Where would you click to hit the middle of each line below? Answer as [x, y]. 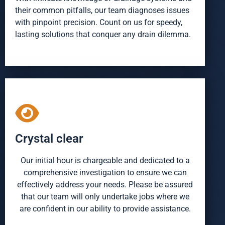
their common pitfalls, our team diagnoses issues [102, 11]
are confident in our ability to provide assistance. [105, 209]
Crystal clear [49, 139]
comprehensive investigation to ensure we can [105, 173]
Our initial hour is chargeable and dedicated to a [105, 161]
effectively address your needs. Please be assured [105, 185]
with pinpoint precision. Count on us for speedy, [99, 23]
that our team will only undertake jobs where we [105, 197]
